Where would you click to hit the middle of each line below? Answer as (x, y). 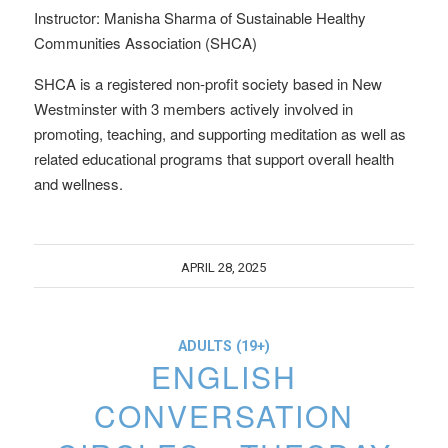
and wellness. (78, 183)
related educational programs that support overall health (213, 158)
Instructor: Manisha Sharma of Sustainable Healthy (199, 17)
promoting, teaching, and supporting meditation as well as (219, 133)
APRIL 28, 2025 (224, 267)
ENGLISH (223, 376)
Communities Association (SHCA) (145, 42)
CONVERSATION (223, 415)
